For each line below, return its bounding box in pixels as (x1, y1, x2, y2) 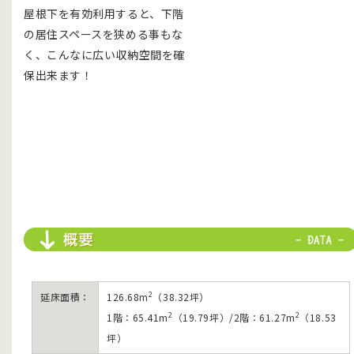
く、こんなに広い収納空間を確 (24, 46, 185, 62)
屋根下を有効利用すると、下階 (24, 5, 184, 21)
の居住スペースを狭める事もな (24, 25, 183, 42)
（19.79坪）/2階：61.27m (172, 310, 296, 324)
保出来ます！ (24, 66, 93, 83)
